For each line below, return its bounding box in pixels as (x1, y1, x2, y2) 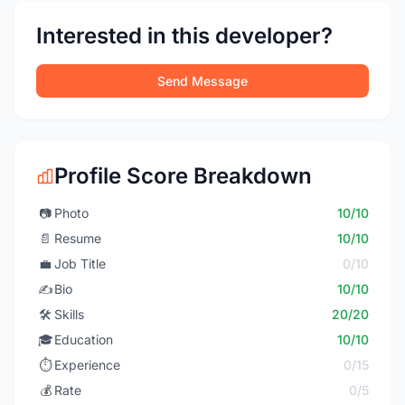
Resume (54, 231, 101, 246)
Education (54, 332, 113, 347)
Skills (54, 306, 84, 322)
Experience (54, 357, 120, 372)
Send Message (157, 73, 248, 89)
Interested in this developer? (36, 23, 333, 49)
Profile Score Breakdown (54, 163, 312, 189)
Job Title (54, 256, 106, 271)
